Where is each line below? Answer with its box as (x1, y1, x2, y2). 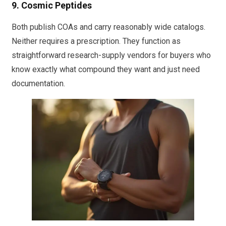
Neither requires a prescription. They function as (12, 36, 181, 46)
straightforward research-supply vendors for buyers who (12, 50, 211, 60)
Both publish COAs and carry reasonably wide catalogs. (12, 22, 205, 32)
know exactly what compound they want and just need (12, 64, 200, 74)
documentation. (12, 78, 65, 88)
